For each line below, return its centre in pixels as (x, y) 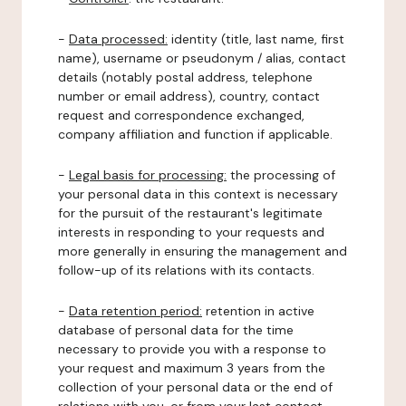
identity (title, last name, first (256, 39)
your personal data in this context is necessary (198, 194)
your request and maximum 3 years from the (192, 368)
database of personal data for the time (176, 330)
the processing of (281, 175)
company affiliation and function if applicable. (195, 134)
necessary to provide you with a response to (192, 349)
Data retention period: (135, 311)
